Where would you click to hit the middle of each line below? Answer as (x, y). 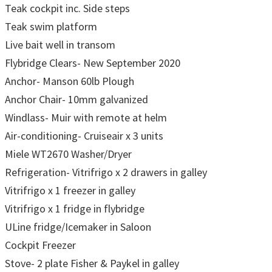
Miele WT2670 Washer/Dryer (68, 154)
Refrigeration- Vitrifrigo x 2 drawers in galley (106, 172)
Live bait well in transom (60, 44)
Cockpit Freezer (40, 245)
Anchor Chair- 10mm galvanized (76, 99)
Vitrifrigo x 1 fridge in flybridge (75, 208)
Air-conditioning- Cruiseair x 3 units (84, 135)
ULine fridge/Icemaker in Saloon (78, 226)
